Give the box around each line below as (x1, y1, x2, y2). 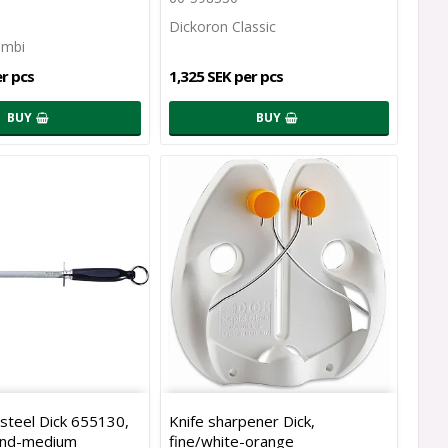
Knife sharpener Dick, (168, 410, 315, 431)
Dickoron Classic (168, 17, 276, 37)
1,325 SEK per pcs (168, 66, 283, 87)
